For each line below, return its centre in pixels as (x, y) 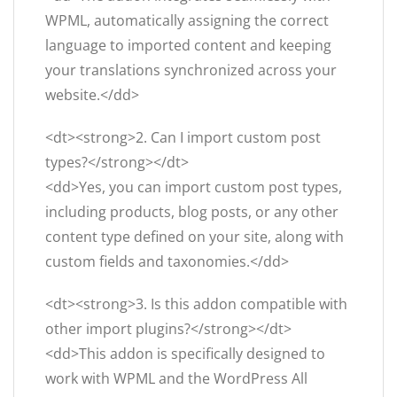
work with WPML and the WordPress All (176, 379)
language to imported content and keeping (188, 46)
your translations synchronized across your (191, 70)
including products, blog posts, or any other (192, 212)
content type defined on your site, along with (195, 237)
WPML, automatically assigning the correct (187, 21)
